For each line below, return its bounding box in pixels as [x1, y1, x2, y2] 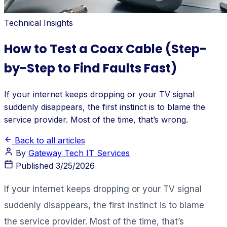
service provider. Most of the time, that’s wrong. [4, 114, 188, 125]
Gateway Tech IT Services [28, 147, 130, 158]
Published [13, 160, 53, 171]
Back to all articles [12, 135, 85, 145]
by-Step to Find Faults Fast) [4, 59, 177, 77]
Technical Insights [4, 18, 73, 28]
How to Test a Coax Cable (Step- [4, 40, 207, 57]
